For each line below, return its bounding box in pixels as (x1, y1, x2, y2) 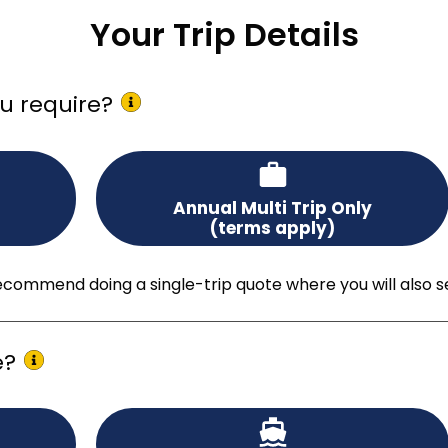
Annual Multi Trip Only (173, 195, 372, 220)
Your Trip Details (89, 12, 359, 57)
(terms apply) (210, 215, 335, 240)
